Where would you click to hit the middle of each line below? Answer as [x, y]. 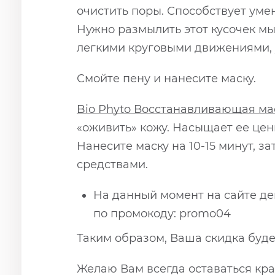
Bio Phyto [105, 110]
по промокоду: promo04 [162, 214]
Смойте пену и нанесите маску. [166, 79]
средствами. [112, 165]
